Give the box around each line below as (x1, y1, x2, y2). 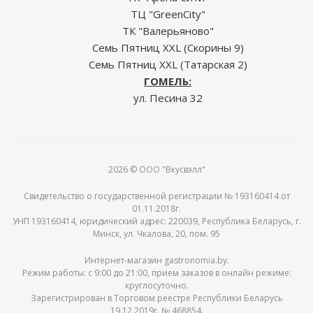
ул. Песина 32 (133, 90, 203, 105)
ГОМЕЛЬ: (144, 73, 191, 88)
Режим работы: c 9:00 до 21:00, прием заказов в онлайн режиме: (22, 266, 291, 279)
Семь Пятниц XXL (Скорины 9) (92, 40, 244, 54)
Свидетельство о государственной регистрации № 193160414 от (23, 189, 290, 202)
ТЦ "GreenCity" (130, 6, 205, 21)
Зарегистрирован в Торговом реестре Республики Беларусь (30, 291, 283, 304)
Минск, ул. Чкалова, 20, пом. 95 (93, 227, 220, 240)
